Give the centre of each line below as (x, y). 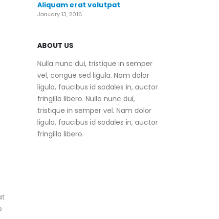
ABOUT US (55, 45)
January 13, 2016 (60, 14)
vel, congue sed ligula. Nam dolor (93, 75)
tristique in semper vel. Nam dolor (94, 110)
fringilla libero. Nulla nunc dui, (86, 99)
